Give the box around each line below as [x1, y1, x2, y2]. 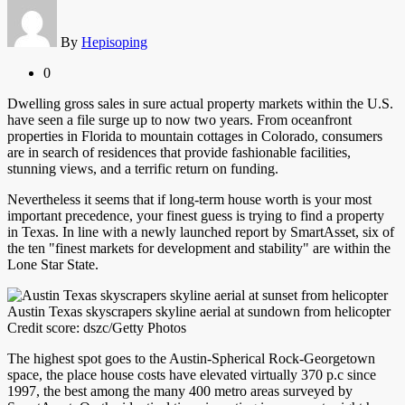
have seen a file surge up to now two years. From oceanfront [7, 112, 352, 127]
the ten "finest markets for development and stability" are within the [7, 240, 391, 256]
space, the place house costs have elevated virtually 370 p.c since [7, 367, 376, 382]
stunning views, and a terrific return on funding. [7, 161, 278, 176]
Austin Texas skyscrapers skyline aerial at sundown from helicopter [7, 304, 391, 319]
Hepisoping [81, 34, 147, 50]
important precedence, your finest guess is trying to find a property [7, 208, 384, 223]
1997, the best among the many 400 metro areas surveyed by [7, 383, 353, 399]
